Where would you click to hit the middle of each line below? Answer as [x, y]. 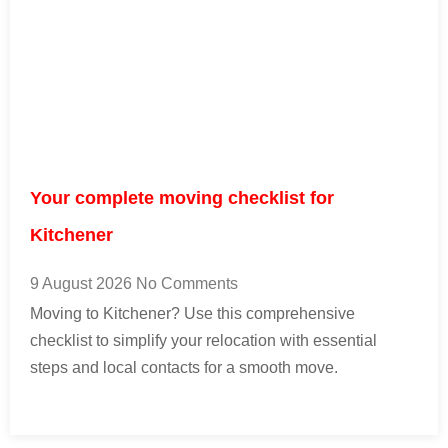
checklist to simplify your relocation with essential [203, 341]
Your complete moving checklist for [182, 198]
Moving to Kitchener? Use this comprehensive [192, 314]
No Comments [187, 284]
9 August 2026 [83, 284]
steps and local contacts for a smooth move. [184, 368]
